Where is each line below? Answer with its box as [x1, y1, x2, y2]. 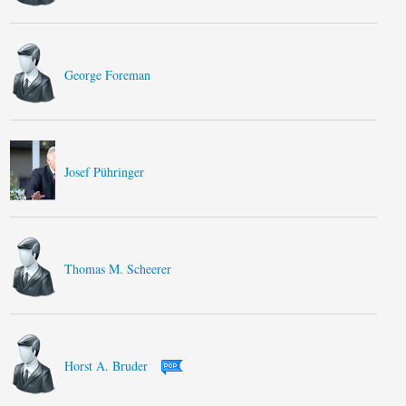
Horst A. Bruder [64, 357, 149, 374]
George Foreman [64, 66, 151, 83]
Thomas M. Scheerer [64, 260, 172, 277]
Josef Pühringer [64, 163, 145, 180]
